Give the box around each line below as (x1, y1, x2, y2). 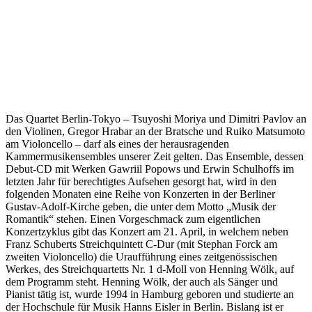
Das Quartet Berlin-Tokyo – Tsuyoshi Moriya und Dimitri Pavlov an (6, 112, 306, 125)
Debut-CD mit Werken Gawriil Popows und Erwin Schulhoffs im (6, 162, 294, 175)
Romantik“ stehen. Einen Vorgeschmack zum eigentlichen (6, 212, 260, 225)
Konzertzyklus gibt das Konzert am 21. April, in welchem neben (6, 225, 288, 237)
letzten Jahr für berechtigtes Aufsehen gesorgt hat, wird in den (6, 175, 276, 187)
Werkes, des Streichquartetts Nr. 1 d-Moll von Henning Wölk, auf (6, 263, 294, 275)
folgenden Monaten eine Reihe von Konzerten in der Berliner (6, 187, 275, 200)
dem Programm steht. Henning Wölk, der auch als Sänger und (6, 275, 278, 288)
